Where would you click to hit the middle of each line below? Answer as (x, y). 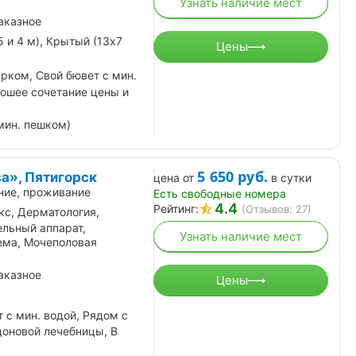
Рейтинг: (176, 208)
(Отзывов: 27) (277, 209)
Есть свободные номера (220, 193)
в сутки (292, 177)
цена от (174, 177)
